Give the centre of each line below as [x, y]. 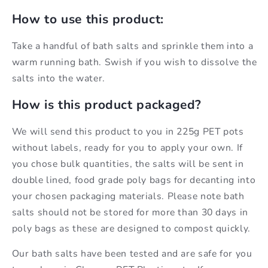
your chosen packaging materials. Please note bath [128, 196]
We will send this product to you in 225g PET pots [128, 131]
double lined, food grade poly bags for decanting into [134, 180]
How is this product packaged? [107, 105]
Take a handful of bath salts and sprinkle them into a [133, 46]
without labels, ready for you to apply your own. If [127, 147]
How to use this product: [88, 19]
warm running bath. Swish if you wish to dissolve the [134, 62]
